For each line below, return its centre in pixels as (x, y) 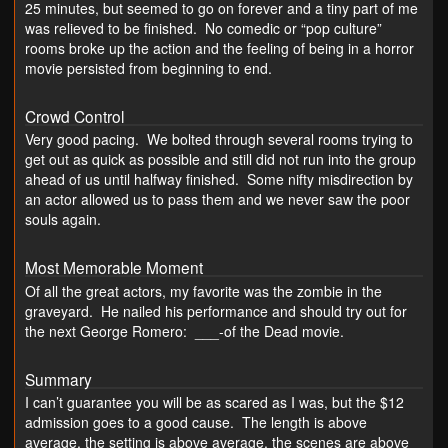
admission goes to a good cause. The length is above (196, 421)
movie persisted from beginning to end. (148, 68)
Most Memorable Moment (114, 267)
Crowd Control (74, 116)
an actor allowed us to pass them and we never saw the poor (217, 199)
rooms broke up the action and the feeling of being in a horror (219, 48)
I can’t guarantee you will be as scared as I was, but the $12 (214, 401)
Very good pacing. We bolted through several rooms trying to (219, 139)
